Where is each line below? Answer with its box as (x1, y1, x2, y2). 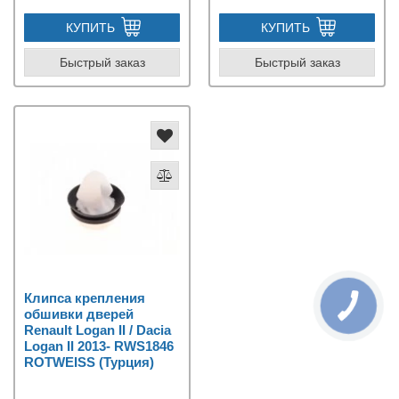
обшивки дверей (24, 305, 134, 322)
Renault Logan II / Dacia (24, 322, 171, 338)
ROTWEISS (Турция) (24, 354, 154, 370)
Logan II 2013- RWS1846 (24, 338, 174, 354)
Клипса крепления (24, 289, 145, 305)
